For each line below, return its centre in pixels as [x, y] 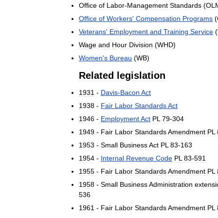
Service [202, 32]
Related [96, 76]
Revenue [140, 158]
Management [147, 6]
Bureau [121, 58]
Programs [198, 19]
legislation [141, 76]
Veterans [92, 32]
